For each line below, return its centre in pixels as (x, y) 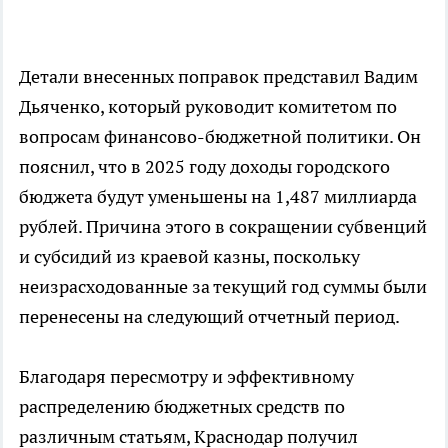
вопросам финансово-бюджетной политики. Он (220, 137)
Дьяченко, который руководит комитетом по (208, 107)
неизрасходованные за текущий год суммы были (223, 287)
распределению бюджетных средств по (182, 407)
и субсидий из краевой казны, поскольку (189, 257)
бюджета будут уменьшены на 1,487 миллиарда (218, 197)
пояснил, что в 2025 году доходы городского (204, 167)
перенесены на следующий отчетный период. (209, 317)
